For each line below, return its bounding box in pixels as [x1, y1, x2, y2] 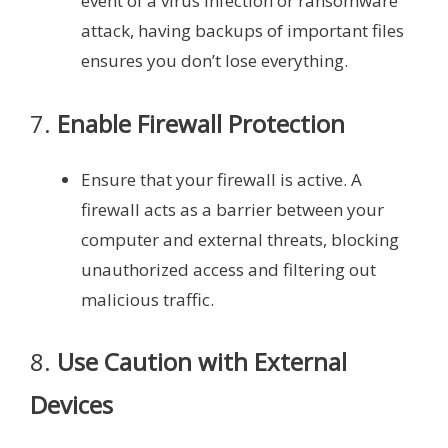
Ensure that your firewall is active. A [81, 167, 362, 191]
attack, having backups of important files [81, 19, 404, 43]
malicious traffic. [81, 287, 214, 311]
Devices [30, 388, 113, 422]
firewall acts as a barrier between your [81, 197, 384, 221]
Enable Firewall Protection [57, 106, 345, 140]
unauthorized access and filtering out [81, 257, 376, 281]
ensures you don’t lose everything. [81, 49, 348, 73]
